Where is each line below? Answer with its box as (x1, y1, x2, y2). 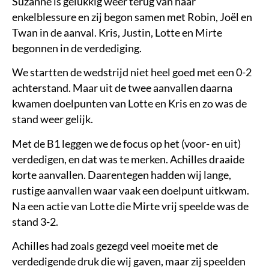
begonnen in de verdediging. (12, 42, 142, 55)
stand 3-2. (12, 215, 58, 228)
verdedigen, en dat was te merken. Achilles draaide (12, 153, 244, 166)
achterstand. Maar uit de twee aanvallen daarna (12, 82, 232, 95)
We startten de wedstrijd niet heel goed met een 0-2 (12, 66, 252, 79)
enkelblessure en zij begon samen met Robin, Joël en (12, 11, 252, 23)
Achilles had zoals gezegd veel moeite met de (12, 240, 218, 253)
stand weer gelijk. (12, 113, 93, 126)
